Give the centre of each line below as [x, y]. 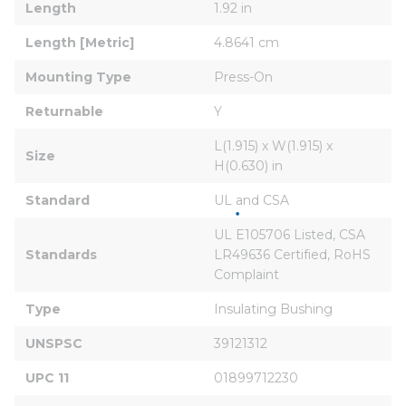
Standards [61, 254]
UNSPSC [54, 343]
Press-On [243, 77]
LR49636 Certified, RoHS [294, 254]
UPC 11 [47, 377]
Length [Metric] [80, 42]
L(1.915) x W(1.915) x [275, 145]
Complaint [246, 274]
